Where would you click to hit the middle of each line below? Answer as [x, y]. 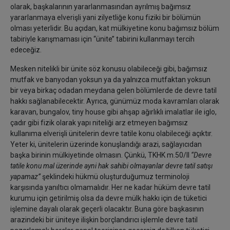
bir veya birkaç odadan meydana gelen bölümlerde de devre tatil [113, 90]
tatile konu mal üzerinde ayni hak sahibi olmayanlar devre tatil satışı [111, 166]
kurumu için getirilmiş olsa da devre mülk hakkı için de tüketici [109, 198]
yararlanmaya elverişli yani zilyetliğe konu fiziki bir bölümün [106, 17]
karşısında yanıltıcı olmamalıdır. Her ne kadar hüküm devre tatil [110, 187]
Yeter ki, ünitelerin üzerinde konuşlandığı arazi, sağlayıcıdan [106, 144]
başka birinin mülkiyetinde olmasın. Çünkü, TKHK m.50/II [101, 155]
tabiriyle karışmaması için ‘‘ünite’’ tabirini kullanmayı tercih [102, 39]
